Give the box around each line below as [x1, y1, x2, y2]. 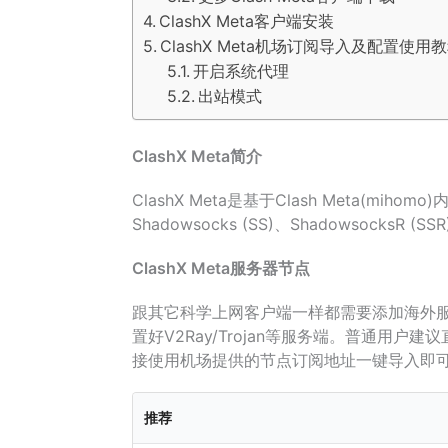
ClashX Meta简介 [132, 146, 262, 166]
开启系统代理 [193, 61, 290, 81]
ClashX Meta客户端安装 [159, 11, 335, 31]
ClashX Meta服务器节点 [132, 258, 310, 278]
